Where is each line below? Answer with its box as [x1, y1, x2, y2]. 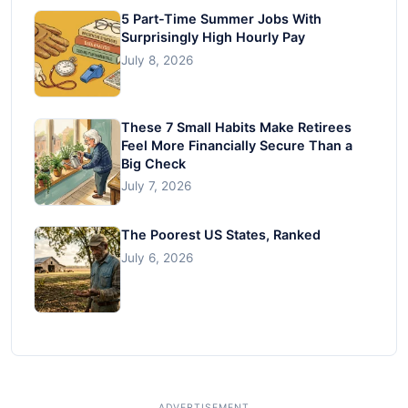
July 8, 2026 [121, 52, 193, 67]
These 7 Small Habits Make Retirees [121, 118, 352, 135]
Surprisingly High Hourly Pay [121, 29, 305, 46]
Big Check [121, 155, 186, 171]
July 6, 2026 [121, 250, 193, 265]
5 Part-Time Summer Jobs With [121, 11, 321, 27]
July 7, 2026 [121, 178, 191, 194]
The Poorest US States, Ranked [121, 227, 321, 243]
